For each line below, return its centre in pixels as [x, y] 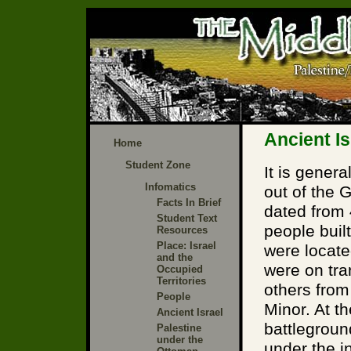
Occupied [180, 269]
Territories [181, 280]
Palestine [179, 327]
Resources [182, 230]
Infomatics [170, 186]
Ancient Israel [190, 312]
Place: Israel [186, 245]
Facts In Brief [189, 202]
